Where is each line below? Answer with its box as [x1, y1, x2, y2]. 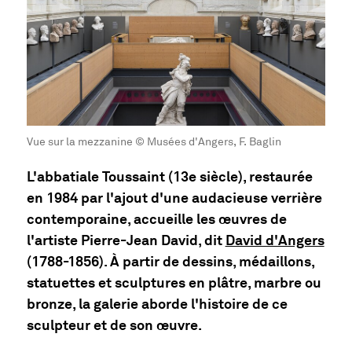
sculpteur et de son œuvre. [26, 316, 202, 334]
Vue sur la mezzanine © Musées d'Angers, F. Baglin [26, 135, 281, 149]
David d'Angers [225, 231, 324, 249]
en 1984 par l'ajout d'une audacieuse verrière [26, 189, 322, 207]
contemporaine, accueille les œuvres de [26, 210, 287, 228]
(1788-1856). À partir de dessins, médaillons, [26, 252, 314, 270]
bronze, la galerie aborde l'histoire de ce [26, 295, 288, 313]
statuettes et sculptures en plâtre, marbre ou [26, 273, 321, 291]
